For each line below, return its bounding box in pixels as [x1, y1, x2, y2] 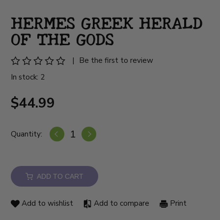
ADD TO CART [33, 172, 84, 181]
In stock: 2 [11, 72, 45, 82]
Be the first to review [79, 55, 154, 66]
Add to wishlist [20, 198, 74, 209]
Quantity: [11, 129, 43, 139]
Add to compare [92, 198, 150, 209]
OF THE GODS [11, 26, 114, 51]
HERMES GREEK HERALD [11, 10, 203, 34]
